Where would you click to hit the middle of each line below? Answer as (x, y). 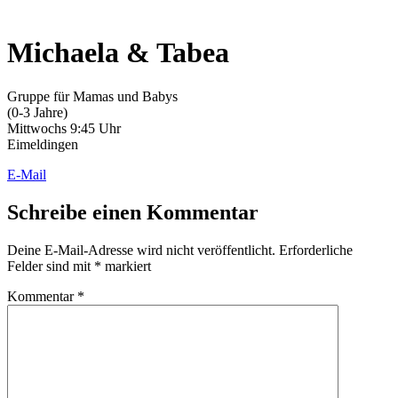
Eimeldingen (43, 144)
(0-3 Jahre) (37, 112)
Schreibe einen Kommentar (133, 212)
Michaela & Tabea (118, 53)
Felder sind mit (51, 266)
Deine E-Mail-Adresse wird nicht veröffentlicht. (141, 250)
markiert (126, 266)
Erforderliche (316, 250)
